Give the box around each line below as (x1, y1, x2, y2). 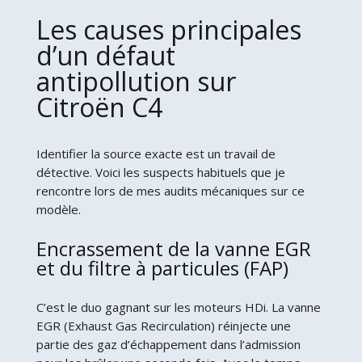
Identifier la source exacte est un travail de (36, 145, 276, 162)
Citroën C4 (36, 89, 162, 124)
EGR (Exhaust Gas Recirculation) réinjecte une (36, 317, 291, 334)
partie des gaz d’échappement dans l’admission (36, 335, 301, 352)
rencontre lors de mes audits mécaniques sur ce (36, 182, 305, 199)
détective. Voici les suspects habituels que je (36, 163, 285, 180)
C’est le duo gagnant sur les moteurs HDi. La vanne (36, 298, 321, 315)
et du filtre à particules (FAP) (36, 254, 288, 281)
